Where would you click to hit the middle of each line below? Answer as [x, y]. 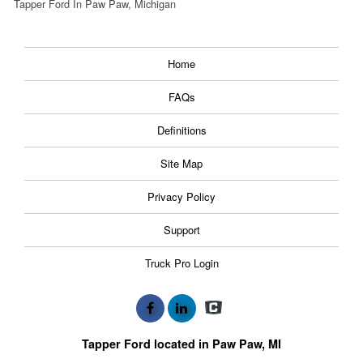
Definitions [181, 130]
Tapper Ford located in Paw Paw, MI [181, 343]
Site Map [181, 163]
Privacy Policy [181, 196]
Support [181, 229]
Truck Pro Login [181, 263]
